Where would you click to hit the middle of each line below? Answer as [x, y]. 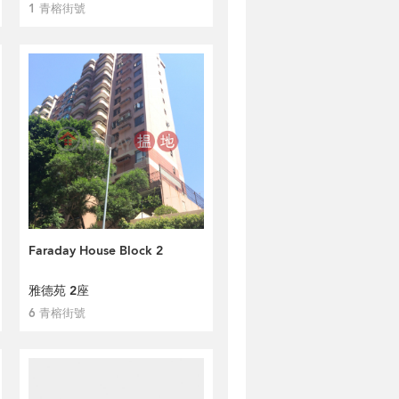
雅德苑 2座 [59, 291]
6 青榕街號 [57, 313]
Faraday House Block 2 [96, 251]
